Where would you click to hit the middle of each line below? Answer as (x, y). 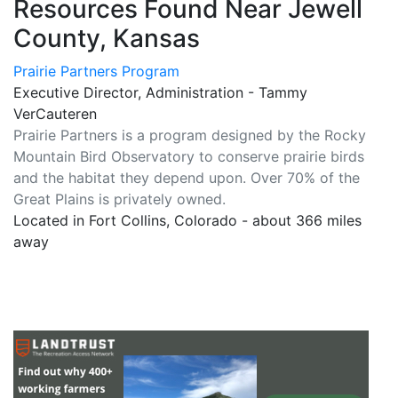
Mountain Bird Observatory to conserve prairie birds (189, 156)
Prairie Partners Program (96, 71)
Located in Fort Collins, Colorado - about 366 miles (187, 220)
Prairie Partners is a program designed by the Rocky (190, 135)
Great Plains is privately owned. (119, 199)
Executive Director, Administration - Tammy (160, 92)
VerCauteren (55, 114)
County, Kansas (107, 38)
